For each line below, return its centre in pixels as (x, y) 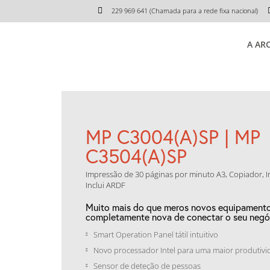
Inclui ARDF (105, 185)
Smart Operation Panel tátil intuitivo (155, 234)
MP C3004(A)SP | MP (173, 137)
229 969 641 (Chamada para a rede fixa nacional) (184, 11)
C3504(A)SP (136, 156)
